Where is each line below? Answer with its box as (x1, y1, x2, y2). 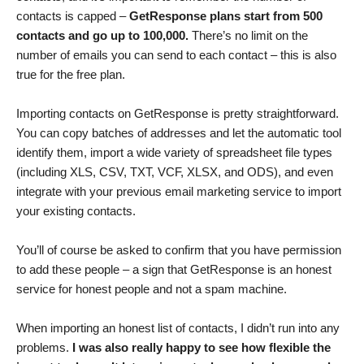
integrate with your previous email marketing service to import (16, 184, 341, 199)
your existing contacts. (16, 204, 136, 219)
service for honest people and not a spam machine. (16, 282, 287, 297)
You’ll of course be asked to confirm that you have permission (16, 243, 341, 258)
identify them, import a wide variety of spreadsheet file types (16, 145, 332, 160)
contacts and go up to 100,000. (16, 28, 188, 43)
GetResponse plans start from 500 (129, 9, 323, 24)
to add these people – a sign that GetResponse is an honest (16, 262, 331, 277)
